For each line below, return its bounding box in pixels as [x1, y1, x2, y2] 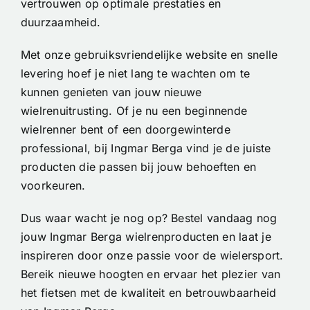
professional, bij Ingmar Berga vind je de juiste [21, 141, 271, 156]
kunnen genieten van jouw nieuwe [21, 85, 202, 100]
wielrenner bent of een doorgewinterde [21, 122, 230, 137]
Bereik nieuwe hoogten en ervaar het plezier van [21, 267, 281, 282]
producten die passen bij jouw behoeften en [21, 160, 257, 174]
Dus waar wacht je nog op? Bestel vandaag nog [21, 211, 277, 226]
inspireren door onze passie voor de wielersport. [21, 248, 284, 263]
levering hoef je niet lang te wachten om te [21, 66, 250, 81]
